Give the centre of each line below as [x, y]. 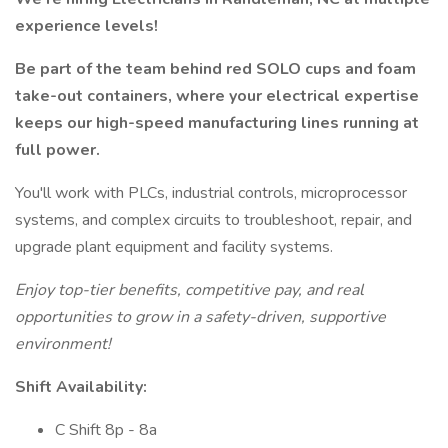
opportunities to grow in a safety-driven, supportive [200, 317]
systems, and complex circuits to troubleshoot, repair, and [213, 220]
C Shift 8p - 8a [106, 430]
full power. [57, 150]
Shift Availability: [81, 387]
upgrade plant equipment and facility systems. [174, 247]
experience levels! [86, 26]
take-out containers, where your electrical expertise [217, 96]
